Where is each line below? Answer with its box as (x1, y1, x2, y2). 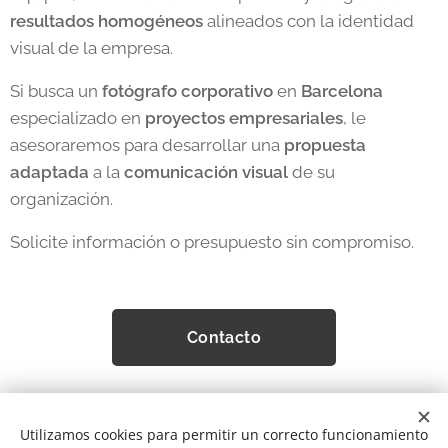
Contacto (186, 327, 262, 347)
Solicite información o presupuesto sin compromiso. (10, 231, 414, 252)
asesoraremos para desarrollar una (10, 134, 284, 155)
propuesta (284, 134, 366, 155)
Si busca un (10, 80, 102, 101)
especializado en (10, 107, 145, 128)
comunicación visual (124, 161, 288, 182)
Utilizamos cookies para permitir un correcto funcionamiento (20, 425, 428, 444)
